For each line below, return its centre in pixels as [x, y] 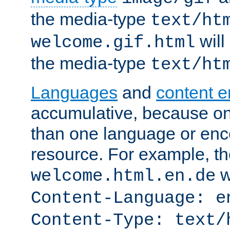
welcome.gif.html [113, 42]
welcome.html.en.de [123, 176]
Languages [74, 92]
